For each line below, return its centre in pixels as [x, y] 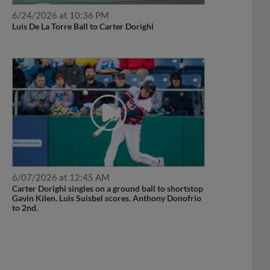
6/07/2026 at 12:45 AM [61, 164]
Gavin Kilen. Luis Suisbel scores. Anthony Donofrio [106, 184]
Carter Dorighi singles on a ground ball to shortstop [107, 175]
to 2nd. [25, 194]
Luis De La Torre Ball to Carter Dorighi [83, 13]
